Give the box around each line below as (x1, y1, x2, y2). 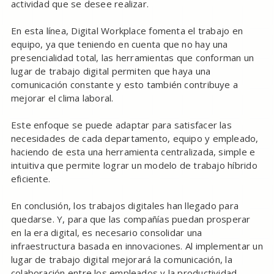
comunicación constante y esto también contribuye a (10, 78, 239, 91)
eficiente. (10, 172, 51, 185)
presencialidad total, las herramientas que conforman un (10, 51, 254, 64)
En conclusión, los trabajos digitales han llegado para (10, 199, 239, 212)
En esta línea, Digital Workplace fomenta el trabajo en (10, 24, 243, 37)
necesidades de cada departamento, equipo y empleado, (10, 132, 259, 145)
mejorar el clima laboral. (10, 92, 114, 105)
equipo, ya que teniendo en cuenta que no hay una (10, 38, 228, 51)
